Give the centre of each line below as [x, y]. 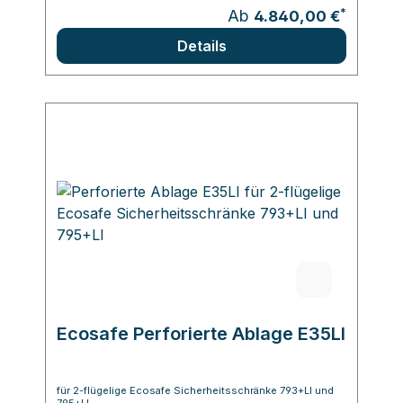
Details [201, 45]
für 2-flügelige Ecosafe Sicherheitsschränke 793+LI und [195, 390]
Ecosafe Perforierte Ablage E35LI [201, 333]
